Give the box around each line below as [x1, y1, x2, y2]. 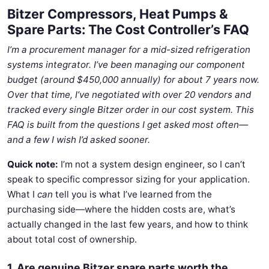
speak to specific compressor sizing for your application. [7, 174, 250, 185]
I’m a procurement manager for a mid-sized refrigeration [7, 44, 250, 55]
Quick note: [7, 159, 58, 170]
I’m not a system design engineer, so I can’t [58, 159, 246, 170]
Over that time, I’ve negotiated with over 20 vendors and [7, 89, 251, 100]
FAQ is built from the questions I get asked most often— [7, 119, 248, 130]
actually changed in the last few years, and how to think [7, 219, 248, 230]
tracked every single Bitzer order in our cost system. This [7, 104, 254, 115]
